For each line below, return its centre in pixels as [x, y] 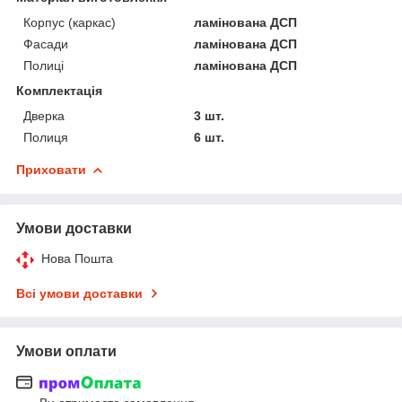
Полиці [44, 65]
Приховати [51, 169]
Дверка [44, 115]
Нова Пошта [77, 258]
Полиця [46, 137]
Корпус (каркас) [70, 22]
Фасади [46, 44]
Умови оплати [66, 351]
